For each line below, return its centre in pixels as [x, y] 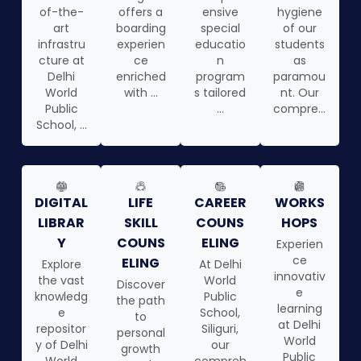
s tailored [220, 93]
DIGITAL [62, 203]
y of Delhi [61, 345]
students [299, 45]
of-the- [61, 12]
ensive [220, 12]
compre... [300, 109]
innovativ [299, 277]
